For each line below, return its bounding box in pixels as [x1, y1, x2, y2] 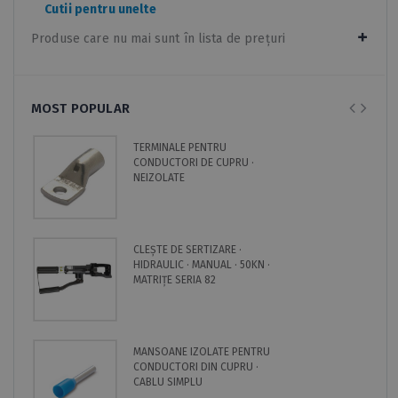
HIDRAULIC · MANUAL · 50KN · [133, 258, 270, 271]
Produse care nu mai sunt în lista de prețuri [31, 30, 286, 46]
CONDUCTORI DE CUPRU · [133, 155, 254, 169]
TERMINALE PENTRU [133, 140, 227, 154]
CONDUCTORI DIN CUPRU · [133, 360, 259, 373]
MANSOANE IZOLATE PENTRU [133, 345, 270, 358]
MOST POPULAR [31, 99, 130, 116]
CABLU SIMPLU [133, 375, 203, 388]
